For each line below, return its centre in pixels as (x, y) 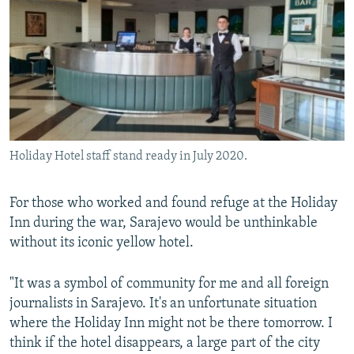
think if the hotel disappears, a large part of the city (165, 344)
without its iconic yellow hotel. (102, 243)
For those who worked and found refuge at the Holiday (173, 204)
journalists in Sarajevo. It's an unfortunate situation (163, 304)
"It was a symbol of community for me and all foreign (169, 284)
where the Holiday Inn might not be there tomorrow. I (171, 324)
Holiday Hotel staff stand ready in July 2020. (128, 157)
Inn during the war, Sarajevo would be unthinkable (164, 224)
